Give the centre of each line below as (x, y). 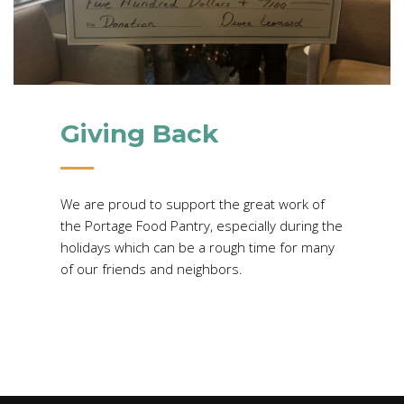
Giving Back (140, 133)
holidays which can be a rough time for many (198, 247)
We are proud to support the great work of (193, 203)
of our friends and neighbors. (154, 268)
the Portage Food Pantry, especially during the (202, 225)
